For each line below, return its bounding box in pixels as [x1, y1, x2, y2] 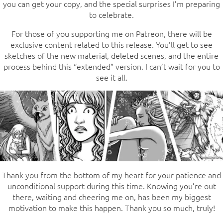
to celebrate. [89, 8, 134, 20]
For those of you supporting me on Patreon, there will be [11, 27, 212, 39]
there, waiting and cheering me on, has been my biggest [12, 191, 211, 202]
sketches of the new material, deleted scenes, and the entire [4, 49, 219, 61]
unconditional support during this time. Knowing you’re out [7, 180, 216, 191]
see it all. [96, 71, 127, 83]
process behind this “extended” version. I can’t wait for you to [3, 60, 220, 72]
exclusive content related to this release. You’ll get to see [10, 38, 213, 50]
